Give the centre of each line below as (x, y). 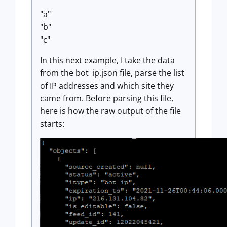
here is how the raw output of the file (110, 111)
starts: (52, 124)
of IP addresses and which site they (107, 86)
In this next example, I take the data (107, 60)
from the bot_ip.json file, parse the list (112, 73)
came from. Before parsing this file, (107, 98)
